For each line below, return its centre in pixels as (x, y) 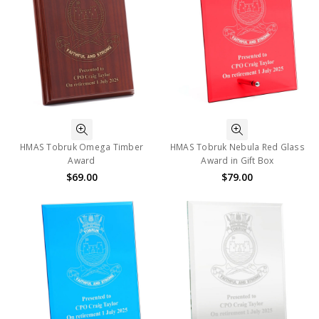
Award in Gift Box (237, 161)
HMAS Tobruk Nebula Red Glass (237, 147)
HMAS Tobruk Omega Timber (82, 147)
